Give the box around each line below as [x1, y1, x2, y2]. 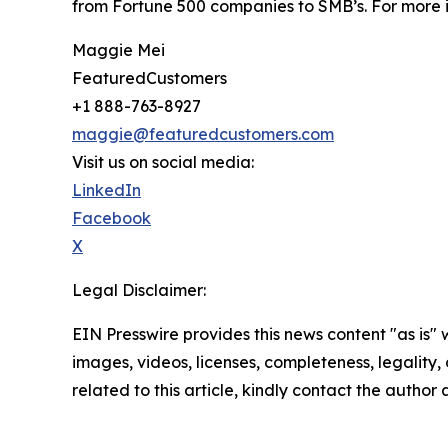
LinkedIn [72, 180, 141, 201]
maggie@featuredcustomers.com [72, 124, 334, 145]
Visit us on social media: [72, 152, 254, 173]
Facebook [72, 208, 151, 229]
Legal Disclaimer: [72, 280, 206, 301]
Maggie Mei [72, 40, 165, 61]
